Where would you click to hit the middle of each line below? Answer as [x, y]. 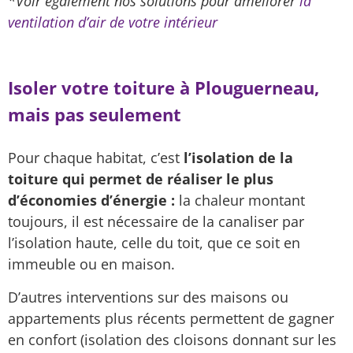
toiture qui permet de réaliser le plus [141, 179]
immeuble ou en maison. [91, 264]
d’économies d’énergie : [91, 201]
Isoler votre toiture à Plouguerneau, [163, 88]
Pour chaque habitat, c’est [96, 158]
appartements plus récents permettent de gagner [171, 318]
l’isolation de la [238, 158]
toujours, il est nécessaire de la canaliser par [156, 222]
